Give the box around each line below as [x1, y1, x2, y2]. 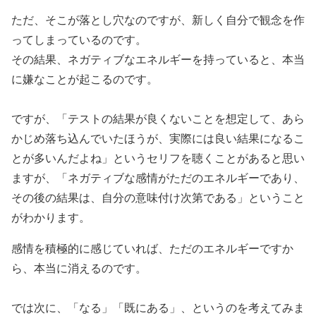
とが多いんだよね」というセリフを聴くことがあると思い [11, 150, 305, 165]
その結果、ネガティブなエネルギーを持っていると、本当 [11, 51, 305, 66]
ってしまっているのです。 [11, 32, 147, 47]
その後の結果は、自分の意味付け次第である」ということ [11, 190, 305, 205]
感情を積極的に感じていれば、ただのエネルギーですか [11, 241, 293, 255]
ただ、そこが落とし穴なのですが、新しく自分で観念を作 [11, 12, 305, 27]
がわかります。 [11, 209, 90, 224]
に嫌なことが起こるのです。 [11, 71, 158, 86]
